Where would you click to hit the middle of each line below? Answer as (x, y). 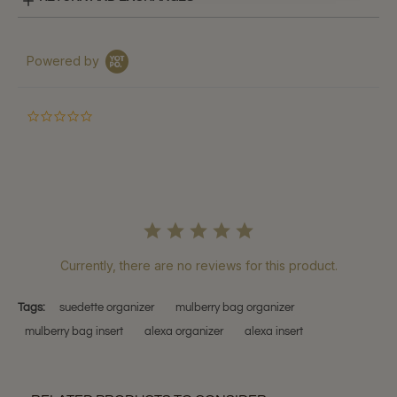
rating (109, 147)
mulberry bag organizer (235, 307)
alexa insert (274, 331)
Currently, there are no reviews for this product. (198, 265)
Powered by (63, 61)
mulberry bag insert (74, 331)
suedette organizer (107, 307)
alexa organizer (184, 331)
